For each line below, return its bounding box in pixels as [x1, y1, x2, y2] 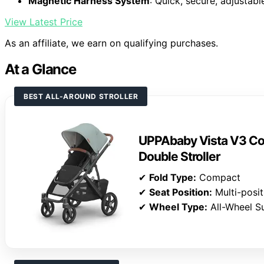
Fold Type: [149, 171, 196, 183]
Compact [196, 171, 240, 183]
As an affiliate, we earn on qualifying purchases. [5, 37, 218, 49]
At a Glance [5, 61, 76, 78]
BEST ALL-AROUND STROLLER [24, 92, 138, 101]
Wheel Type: [149, 200, 207, 213]
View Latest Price [5, 16, 82, 28]
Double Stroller [138, 148, 221, 164]
